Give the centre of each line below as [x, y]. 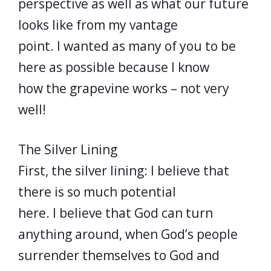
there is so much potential [97, 192]
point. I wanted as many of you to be [127, 46]
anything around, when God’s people [128, 234]
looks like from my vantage [98, 24]
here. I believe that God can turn [116, 213]
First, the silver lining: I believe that [124, 171]
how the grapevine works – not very [124, 88]
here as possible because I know [114, 67]
